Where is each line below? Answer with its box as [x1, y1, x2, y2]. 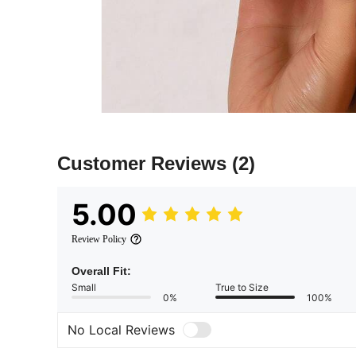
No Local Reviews [68, 322, 175, 339]
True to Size [215, 281, 269, 293]
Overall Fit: [72, 264, 131, 277]
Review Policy [72, 233, 126, 245]
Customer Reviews [57, 152, 232, 174]
